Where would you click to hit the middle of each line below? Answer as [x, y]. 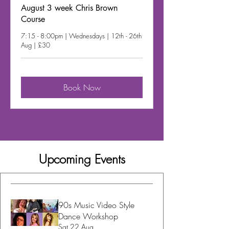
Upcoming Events [82, 159]
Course [33, 19]
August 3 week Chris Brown [69, 8]
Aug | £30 [36, 45]
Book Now [82, 87]
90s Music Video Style [96, 205]
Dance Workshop [88, 216]
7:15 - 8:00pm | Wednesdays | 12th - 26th [81, 36]
